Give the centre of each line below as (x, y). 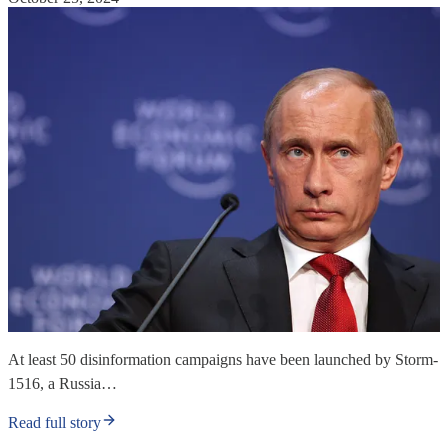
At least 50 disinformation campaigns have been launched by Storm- (223, 359)
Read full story (54, 422)
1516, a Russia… (62, 383)
